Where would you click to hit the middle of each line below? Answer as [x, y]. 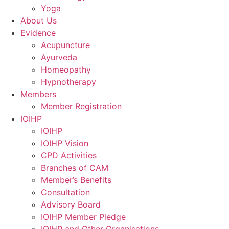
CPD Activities [69, 155]
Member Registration [81, 106]
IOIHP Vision [65, 143]
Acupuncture [65, 45]
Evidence [38, 33]
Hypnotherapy [68, 82]
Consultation [65, 192]
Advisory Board [71, 204]
